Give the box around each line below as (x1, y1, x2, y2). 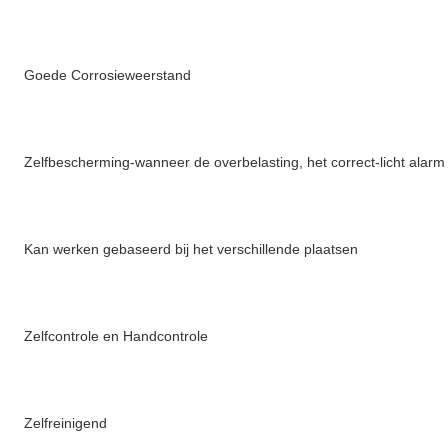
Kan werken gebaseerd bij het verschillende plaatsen (24, 241, 358, 258)
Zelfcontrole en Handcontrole (24, 328, 208, 345)
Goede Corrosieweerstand (24, 67, 191, 84)
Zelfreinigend (24, 415, 107, 432)
